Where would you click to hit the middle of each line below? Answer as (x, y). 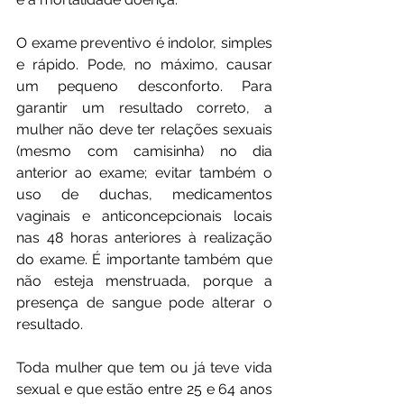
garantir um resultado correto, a (144, 108)
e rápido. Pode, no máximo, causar (144, 65)
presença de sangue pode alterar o (144, 303)
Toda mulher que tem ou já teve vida (144, 368)
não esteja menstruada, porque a (144, 281)
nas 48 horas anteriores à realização (144, 238)
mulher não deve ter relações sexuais (144, 130)
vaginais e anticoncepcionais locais (144, 216)
